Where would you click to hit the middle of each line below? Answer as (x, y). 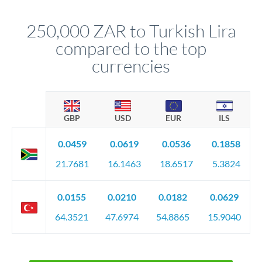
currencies (131, 66)
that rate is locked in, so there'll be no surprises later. (115, 7)
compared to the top (131, 48)
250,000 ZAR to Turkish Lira (131, 31)
